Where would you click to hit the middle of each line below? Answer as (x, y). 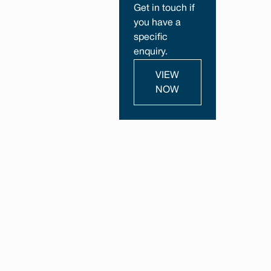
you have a (157, 23)
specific (150, 38)
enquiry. (150, 52)
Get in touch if (164, 8)
